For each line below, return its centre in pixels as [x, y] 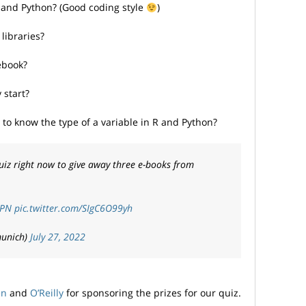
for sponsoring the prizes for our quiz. [152, 293]
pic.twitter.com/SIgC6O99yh [73, 208]
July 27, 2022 [58, 237]
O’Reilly [47, 293]
